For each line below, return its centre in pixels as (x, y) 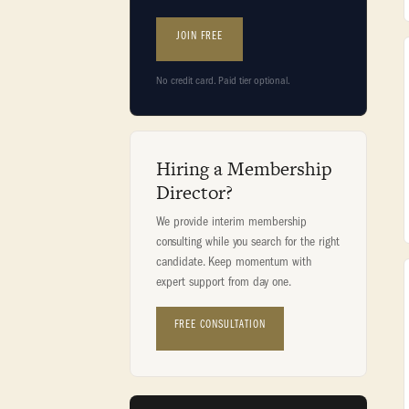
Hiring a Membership (244, 168)
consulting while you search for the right (248, 241)
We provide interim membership (231, 221)
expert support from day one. (224, 282)
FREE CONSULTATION (220, 325)
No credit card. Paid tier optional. (223, 80)
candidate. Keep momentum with (234, 262)
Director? (194, 192)
